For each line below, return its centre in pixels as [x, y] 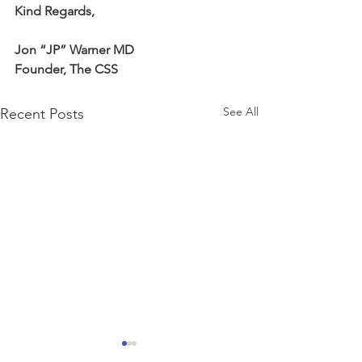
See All [241, 112]
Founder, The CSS [66, 69]
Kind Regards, [55, 11]
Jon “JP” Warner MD [74, 50]
